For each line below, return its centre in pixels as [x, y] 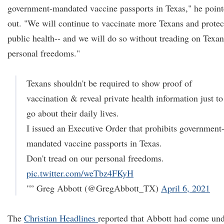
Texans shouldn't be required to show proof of [109, 83]
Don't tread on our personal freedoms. [95, 158]
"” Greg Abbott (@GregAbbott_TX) [94, 188]
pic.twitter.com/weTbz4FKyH [80, 173]
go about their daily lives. [73, 113]
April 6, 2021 [185, 188]
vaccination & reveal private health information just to [125, 98]
